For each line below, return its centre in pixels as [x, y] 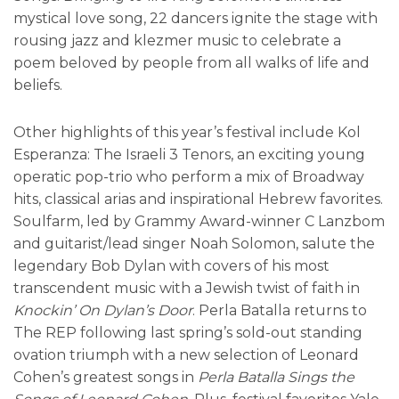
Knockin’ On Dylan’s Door [103, 311]
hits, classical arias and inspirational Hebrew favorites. [198, 199]
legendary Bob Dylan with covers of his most [171, 266]
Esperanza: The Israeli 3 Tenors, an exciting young [189, 155]
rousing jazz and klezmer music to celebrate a [177, 41]
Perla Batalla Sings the [276, 378]
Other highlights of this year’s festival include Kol [187, 133]
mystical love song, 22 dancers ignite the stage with [195, 19]
